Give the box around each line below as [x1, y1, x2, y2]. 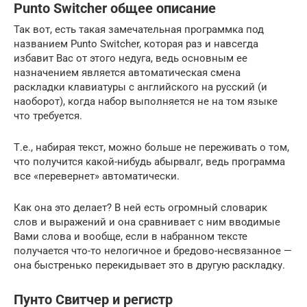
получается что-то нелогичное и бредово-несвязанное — [14, 244, 292, 257]
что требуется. [14, 109, 82, 122]
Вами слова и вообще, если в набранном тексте [14, 230, 247, 243]
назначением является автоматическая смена [14, 66, 241, 79]
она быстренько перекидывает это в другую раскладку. [14, 258, 285, 271]
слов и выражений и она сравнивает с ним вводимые [14, 215, 280, 228]
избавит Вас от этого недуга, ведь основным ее [14, 51, 247, 64]
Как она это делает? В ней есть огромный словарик [14, 201, 267, 214]
